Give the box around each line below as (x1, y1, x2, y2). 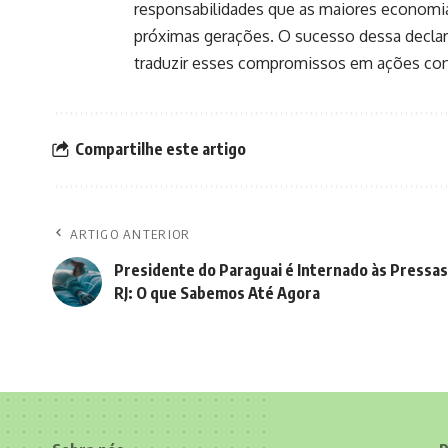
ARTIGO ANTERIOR (70, 225, 191, 242)
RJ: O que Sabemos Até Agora (114, 282, 320, 303)
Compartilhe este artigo (75, 139, 246, 160)
